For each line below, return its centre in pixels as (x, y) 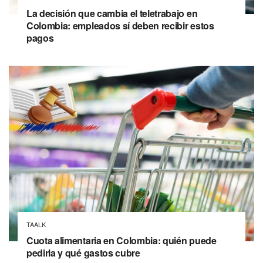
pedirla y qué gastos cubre (83, 253)
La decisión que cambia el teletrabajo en (112, 14)
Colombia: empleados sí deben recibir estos (120, 26)
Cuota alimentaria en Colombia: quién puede (122, 241)
